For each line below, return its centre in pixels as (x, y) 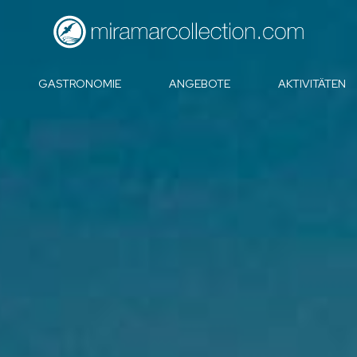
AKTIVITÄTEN (312, 84)
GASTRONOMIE (79, 84)
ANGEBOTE (199, 84)
